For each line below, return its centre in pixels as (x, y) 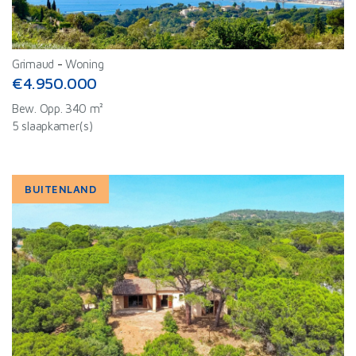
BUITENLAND (61, 189)
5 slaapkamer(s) (52, 126)
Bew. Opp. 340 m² (58, 108)
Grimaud (33, 64)
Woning (85, 64)
